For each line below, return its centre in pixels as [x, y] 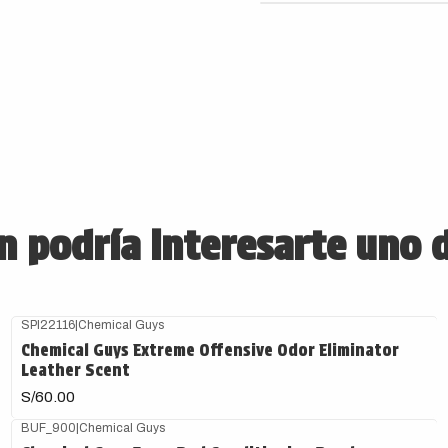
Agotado [51, 337]
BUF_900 [49, 427]
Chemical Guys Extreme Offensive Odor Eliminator [210, 350]
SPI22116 [48, 324]
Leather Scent [76, 370]
